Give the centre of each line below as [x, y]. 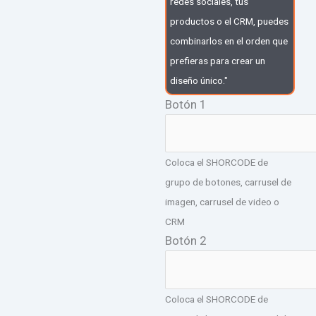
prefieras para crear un [218, 60]
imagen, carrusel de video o [222, 202]
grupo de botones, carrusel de [228, 182]
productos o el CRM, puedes [229, 21]
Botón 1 [186, 104]
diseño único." [199, 80]
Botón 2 [186, 241]
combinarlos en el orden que [229, 41]
